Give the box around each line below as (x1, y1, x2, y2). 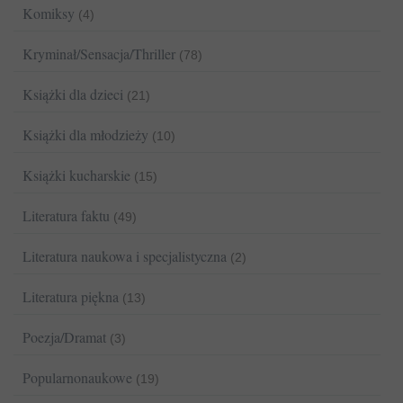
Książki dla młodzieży (22, 125, 148, 145)
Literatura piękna (22, 287, 119, 307)
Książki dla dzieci (22, 85, 123, 104)
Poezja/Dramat (22, 327, 106, 347)
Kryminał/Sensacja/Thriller (22, 44, 175, 64)
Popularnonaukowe (22, 368, 132, 388)
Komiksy (22, 4, 75, 23)
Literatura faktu (22, 206, 110, 226)
